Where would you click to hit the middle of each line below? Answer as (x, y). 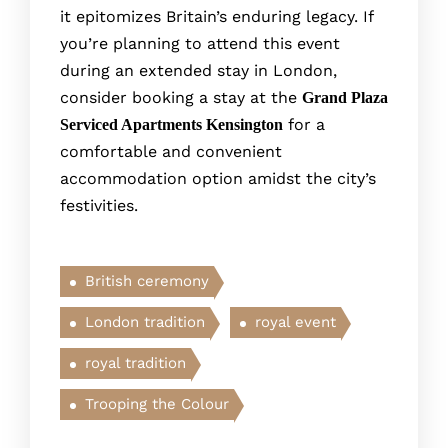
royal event (295, 322)
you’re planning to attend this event (200, 43)
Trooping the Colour (157, 404)
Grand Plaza (345, 97)
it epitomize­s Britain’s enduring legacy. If (216, 16)
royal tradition (135, 363)
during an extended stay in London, (198, 70)
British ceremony (147, 281)
